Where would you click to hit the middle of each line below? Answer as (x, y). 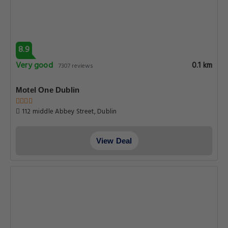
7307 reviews (76, 66)
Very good (34, 66)
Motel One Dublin (48, 90)
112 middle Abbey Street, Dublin (68, 112)
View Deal (114, 141)
